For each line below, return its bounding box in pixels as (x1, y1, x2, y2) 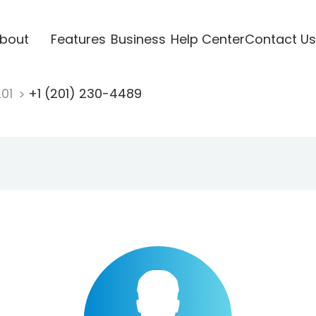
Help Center (170, 30, 245, 48)
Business (110, 30, 166, 48)
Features (50, 30, 106, 48)
